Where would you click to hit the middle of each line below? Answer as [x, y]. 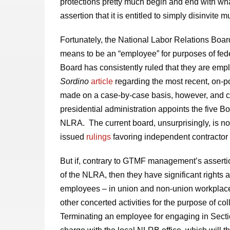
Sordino [74, 81]
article [102, 81]
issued [73, 137]
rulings [99, 137]
